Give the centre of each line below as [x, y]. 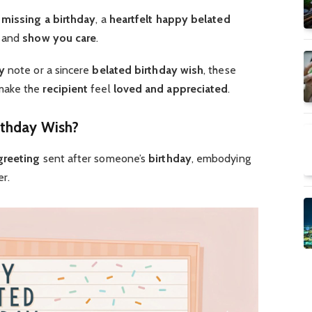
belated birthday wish [148, 70]
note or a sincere [48, 70]
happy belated [193, 19]
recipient [65, 88]
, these [220, 70]
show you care [60, 38]
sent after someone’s [94, 158]
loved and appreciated [171, 88]
